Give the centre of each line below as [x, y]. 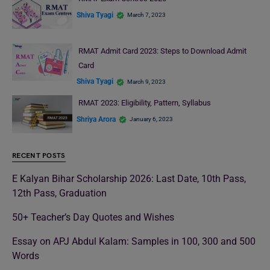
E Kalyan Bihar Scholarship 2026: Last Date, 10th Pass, [129, 178]
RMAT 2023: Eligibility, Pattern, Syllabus [144, 103]
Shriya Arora [96, 119]
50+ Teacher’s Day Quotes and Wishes [93, 217]
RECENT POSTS [39, 155]
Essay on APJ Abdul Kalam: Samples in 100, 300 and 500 [134, 241]
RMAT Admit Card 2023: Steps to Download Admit [162, 51]
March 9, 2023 [146, 81]
